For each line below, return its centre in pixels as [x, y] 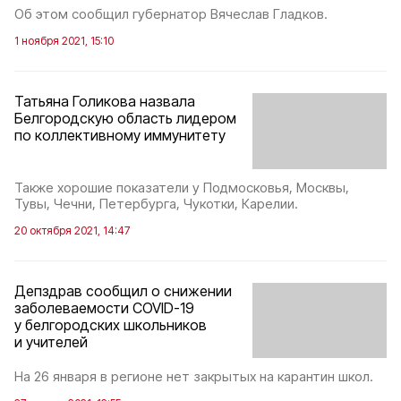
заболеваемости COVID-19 [104, 307]
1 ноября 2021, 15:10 [64, 41]
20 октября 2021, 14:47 [72, 230]
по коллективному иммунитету [120, 136]
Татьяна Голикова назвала [105, 102]
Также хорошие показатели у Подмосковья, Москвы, [182, 187]
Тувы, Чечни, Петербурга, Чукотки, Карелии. [156, 203]
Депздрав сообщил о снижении [123, 290]
